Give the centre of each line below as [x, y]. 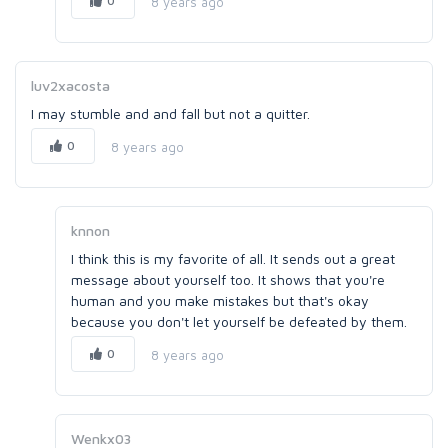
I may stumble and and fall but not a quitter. [170, 113]
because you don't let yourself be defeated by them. [239, 321]
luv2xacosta [70, 85]
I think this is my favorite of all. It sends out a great [233, 258]
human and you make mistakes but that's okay [220, 300]
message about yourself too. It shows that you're [228, 279]
